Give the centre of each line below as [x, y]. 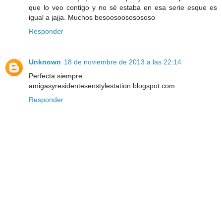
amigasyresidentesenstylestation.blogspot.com [102, 85]
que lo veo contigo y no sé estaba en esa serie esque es [123, 7]
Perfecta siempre [55, 76]
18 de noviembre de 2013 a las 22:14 [123, 62]
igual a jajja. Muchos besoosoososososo [92, 17]
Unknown [45, 62]
